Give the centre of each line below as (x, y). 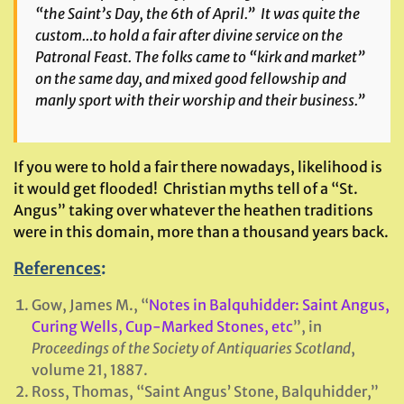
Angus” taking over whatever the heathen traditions (193, 210)
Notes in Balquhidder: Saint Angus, (269, 305)
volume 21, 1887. (90, 370)
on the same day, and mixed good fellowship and (191, 78)
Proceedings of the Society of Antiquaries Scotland (191, 348)
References (57, 268)
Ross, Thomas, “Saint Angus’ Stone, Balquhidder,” (205, 391)
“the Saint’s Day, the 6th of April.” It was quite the (197, 14)
